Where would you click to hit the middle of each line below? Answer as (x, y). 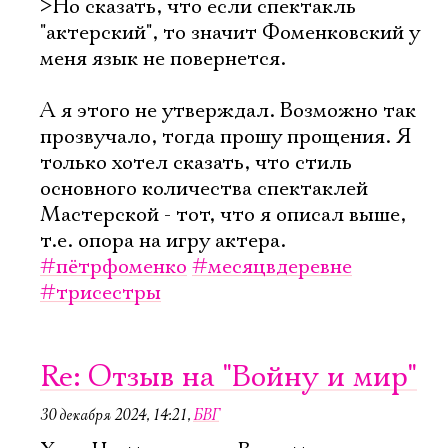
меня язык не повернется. (163, 59)
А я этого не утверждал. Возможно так (228, 111)
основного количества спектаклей (204, 189)
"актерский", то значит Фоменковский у (230, 33)
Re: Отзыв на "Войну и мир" (228, 377)
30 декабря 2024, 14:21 (113, 415)
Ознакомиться (226, 159)
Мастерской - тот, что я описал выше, (223, 215)
